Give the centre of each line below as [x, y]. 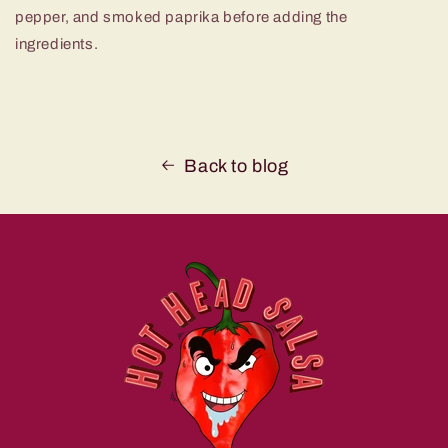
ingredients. [57, 43]
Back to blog [236, 165]
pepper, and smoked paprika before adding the [181, 16]
